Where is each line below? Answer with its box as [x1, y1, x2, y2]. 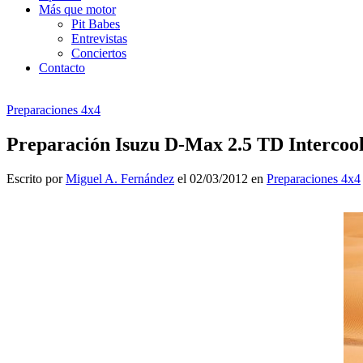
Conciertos [71, 45, 126, 60]
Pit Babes [71, 16, 120, 31]
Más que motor [39, 2, 116, 16]
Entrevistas [71, 31, 127, 45]
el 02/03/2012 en [174, 171, 267, 186]
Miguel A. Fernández [66, 171, 174, 186]
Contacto [39, 60, 85, 75]
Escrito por [6, 171, 66, 186]
